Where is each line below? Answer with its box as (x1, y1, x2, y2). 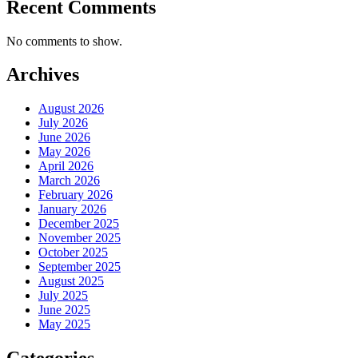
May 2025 (38, 317, 90, 332)
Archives (6, 64, 79, 86)
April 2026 (38, 159, 93, 173)
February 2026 (38, 188, 113, 202)
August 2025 (38, 274, 104, 288)
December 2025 (38, 217, 119, 231)
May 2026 (38, 145, 90, 159)
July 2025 (38, 288, 88, 303)
